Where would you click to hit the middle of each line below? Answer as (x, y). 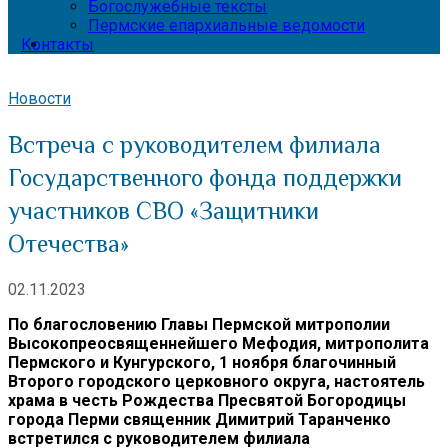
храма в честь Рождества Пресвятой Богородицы (207, 400)
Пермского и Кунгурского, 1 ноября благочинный (202, 362)
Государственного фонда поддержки (205, 177)
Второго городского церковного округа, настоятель (216, 381)
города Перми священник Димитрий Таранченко (199, 419)
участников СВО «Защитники (163, 210)
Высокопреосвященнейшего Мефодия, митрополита (218, 343)
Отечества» (68, 243)
